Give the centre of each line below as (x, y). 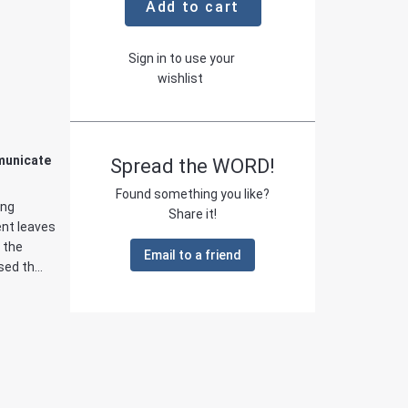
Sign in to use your (180, 58)
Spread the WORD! (193, 166)
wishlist (180, 78)
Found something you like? (193, 194)
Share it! (193, 214)
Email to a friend (193, 255)
